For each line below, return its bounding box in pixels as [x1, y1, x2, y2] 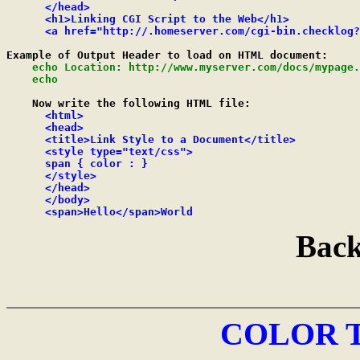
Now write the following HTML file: [6, 97, 251, 109]
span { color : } [6, 157, 148, 170]
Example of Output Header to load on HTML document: [6, 49, 328, 61]
